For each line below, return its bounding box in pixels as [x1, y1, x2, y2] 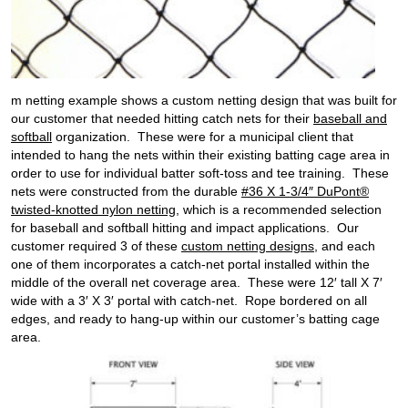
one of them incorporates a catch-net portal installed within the [11, 257, 370, 272]
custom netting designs [181, 239, 314, 254]
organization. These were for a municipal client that [52, 129, 353, 145]
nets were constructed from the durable [11, 184, 241, 199]
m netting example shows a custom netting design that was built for [11, 93, 397, 108]
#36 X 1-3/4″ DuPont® [241, 184, 369, 199]
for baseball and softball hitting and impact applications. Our [11, 220, 359, 236]
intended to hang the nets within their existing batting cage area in [11, 148, 390, 163]
